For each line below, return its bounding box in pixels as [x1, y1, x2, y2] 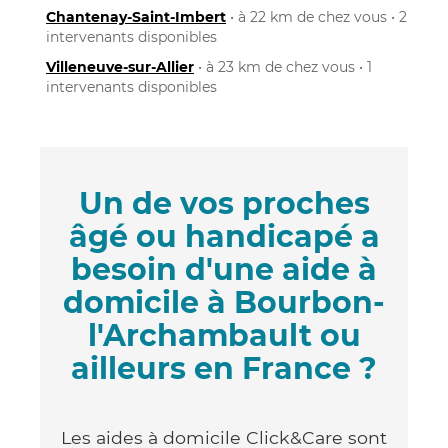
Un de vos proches [78, 184, 370, 222]
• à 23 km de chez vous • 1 [194, 57, 372, 76]
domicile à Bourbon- [63, 283, 385, 321]
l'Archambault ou [87, 316, 361, 354]
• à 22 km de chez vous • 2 [226, 7, 407, 26]
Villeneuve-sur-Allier [46, 57, 194, 76]
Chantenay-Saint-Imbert [46, 7, 226, 26]
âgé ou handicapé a [68, 217, 380, 255]
